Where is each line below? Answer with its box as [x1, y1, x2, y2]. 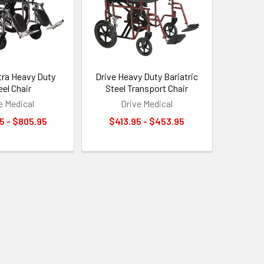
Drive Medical [121, 98, 173, 110]
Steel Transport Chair [105, 82, 189, 94]
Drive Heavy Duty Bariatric [95, 71, 199, 82]
